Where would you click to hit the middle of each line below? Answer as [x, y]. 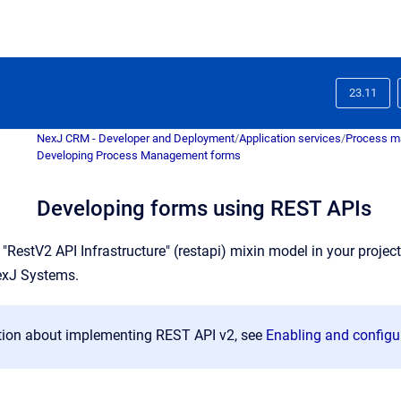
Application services [290, 138]
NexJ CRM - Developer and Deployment [136, 138]
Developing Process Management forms [139, 155]
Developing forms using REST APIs [204, 209]
